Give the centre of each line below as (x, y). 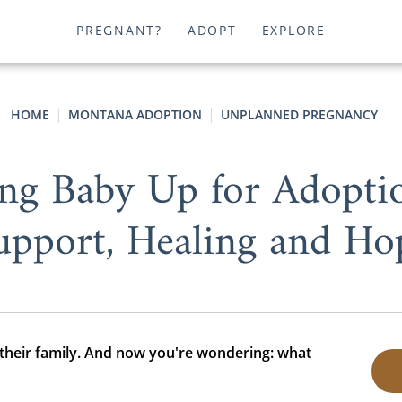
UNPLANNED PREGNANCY (299, 114)
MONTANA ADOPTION (135, 114)
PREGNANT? (119, 31)
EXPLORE (293, 31)
